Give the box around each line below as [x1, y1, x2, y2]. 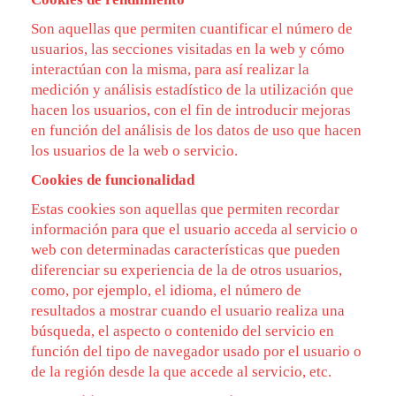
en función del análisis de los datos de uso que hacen [31, 122, 362, 139]
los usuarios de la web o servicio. [31, 142, 238, 159]
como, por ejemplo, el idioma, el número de [31, 282, 301, 299]
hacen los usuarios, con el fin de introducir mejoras [31, 102, 351, 118]
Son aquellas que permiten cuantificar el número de [31, 20, 353, 37]
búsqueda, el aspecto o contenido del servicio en [31, 323, 334, 339]
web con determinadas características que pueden [31, 241, 340, 258]
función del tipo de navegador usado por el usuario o [31, 343, 362, 360]
